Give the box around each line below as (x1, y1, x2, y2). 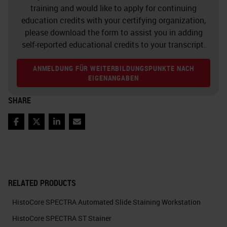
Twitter (35, 121, 61, 133)
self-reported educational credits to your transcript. (21, 39, 206, 50)
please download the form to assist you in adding (24, 26, 203, 38)
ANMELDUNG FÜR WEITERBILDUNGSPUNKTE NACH (32, 63, 195, 73)
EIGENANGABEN (88, 72, 139, 83)
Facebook (15, 121, 51, 133)
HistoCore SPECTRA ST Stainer (12, 213, 111, 223)
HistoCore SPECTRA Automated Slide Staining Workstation (12, 197, 201, 207)
